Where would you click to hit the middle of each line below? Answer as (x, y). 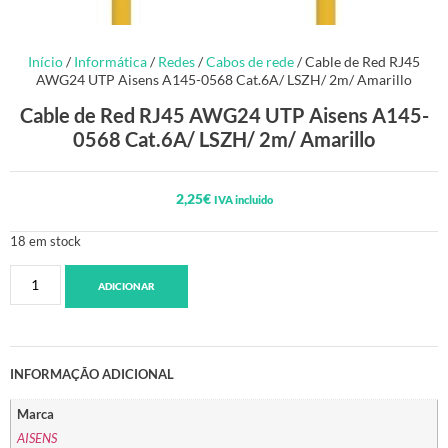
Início (45, 61)
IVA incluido (243, 199)
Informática (110, 61)
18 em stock (45, 241)
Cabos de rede (250, 61)
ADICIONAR (126, 285)
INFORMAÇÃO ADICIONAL (92, 373)
